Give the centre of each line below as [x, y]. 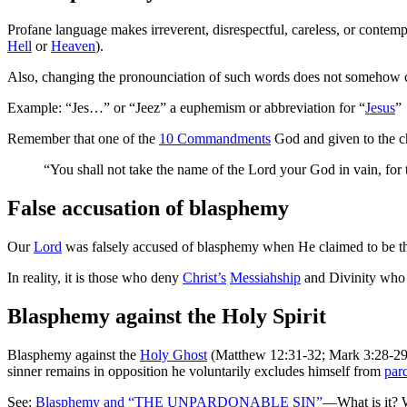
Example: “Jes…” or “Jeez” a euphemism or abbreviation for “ [186, 108]
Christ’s [204, 278]
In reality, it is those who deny [95, 278]
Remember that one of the [83, 139]
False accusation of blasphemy [148, 208]
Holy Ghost [174, 354]
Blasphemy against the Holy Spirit [167, 316]
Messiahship [265, 278]
